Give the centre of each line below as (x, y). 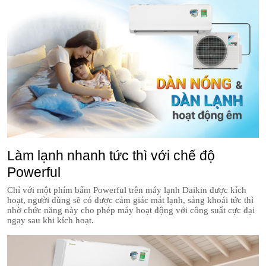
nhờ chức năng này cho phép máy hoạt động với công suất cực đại (131, 210)
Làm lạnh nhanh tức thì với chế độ (111, 155)
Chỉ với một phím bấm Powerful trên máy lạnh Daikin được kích (127, 190)
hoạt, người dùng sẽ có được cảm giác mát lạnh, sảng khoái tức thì (130, 200)
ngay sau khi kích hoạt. (50, 220)
